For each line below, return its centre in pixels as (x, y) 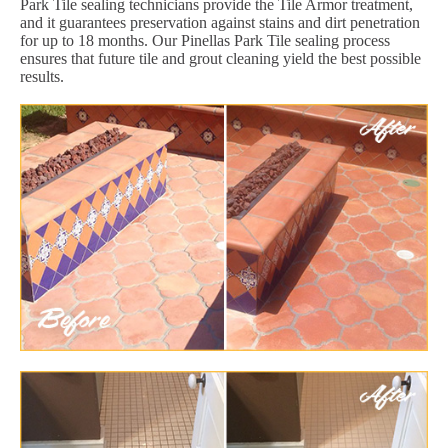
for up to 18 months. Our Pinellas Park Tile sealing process (205, 40)
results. (42, 76)
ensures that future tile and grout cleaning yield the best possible (220, 58)
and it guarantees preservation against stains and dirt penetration (220, 22)
